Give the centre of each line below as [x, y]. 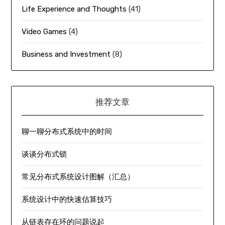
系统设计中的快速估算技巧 [67, 199]
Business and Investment [66, 54]
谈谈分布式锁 [44, 154]
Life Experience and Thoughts [74, 9]
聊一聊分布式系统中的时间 [67, 131]
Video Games [44, 31]
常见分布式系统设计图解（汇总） [78, 177]
